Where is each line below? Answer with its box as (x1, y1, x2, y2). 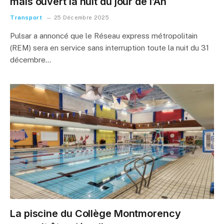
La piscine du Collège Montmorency (10, 207, 181, 219)
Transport (10, 14, 42, 21)
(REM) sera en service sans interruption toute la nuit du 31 (10, 43, 209, 52)
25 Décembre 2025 (53, 14, 109, 20)
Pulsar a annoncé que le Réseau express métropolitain (10, 31, 197, 40)
